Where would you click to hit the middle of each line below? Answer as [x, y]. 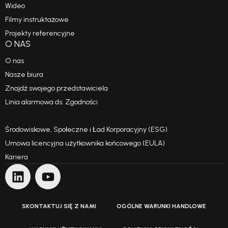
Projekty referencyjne [40, 34]
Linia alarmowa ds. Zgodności [51, 102]
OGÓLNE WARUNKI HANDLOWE [161, 206]
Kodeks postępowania [51, 115]
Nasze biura [24, 75]
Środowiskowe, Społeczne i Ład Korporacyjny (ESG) [86, 130]
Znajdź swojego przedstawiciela [56, 89]
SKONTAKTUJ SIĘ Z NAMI [59, 206]
